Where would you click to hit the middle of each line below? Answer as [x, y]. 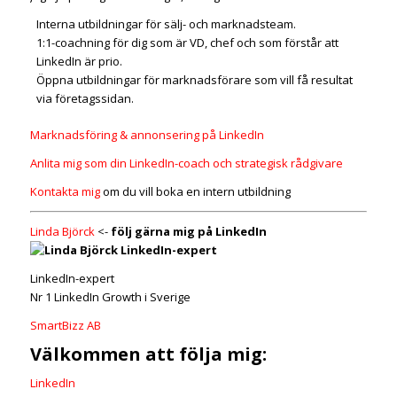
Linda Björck [62, 232]
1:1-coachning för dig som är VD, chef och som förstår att [187, 43]
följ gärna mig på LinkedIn [188, 232]
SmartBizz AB [65, 326]
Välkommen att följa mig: [148, 354]
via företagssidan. [85, 99]
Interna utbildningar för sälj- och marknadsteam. [166, 24]
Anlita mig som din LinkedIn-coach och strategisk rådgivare [186, 163]
